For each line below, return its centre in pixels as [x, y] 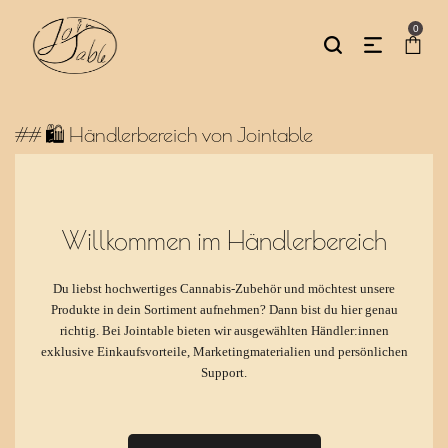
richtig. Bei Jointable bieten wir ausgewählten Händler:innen [224, 331]
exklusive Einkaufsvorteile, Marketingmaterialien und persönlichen [224, 352]
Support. [224, 373]
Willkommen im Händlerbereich [224, 243]
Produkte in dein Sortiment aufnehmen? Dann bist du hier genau [224, 310]
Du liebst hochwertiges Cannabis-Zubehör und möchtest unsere [224, 289]
